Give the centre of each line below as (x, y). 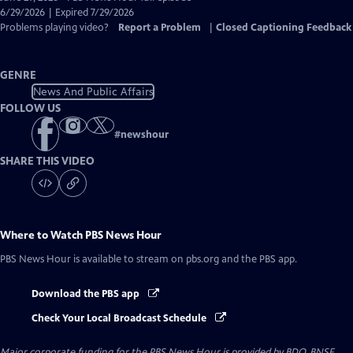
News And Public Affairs (93, 91)
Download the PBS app (87, 294)
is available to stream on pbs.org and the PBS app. (184, 260)
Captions (111, 27)
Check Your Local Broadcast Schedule (120, 318)
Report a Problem (160, 28)
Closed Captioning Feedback (284, 28)
